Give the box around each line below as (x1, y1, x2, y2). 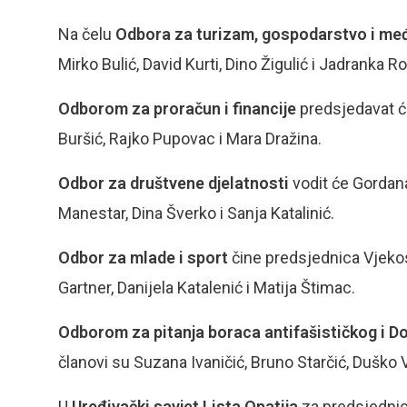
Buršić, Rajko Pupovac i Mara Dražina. (58, 129, 322, 148)
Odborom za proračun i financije (58, 99, 296, 118)
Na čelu (58, 25, 115, 44)
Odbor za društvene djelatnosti (58, 174, 289, 193)
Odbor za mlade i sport (58, 248, 228, 267)
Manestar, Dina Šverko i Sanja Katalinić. (58, 203, 334, 223)
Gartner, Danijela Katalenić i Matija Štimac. (58, 278, 355, 297)
